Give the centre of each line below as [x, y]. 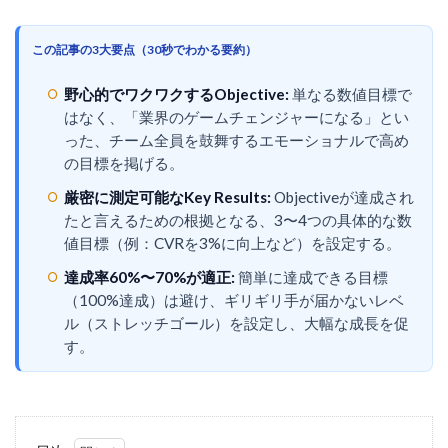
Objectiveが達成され [343, 196]
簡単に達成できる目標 [312, 276]
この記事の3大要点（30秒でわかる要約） [145, 49]
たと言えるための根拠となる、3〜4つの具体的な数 [238, 219]
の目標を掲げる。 [124, 162]
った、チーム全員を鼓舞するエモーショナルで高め [237, 139]
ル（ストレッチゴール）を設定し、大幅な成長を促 [237, 322]
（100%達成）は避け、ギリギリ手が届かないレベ [234, 299]
